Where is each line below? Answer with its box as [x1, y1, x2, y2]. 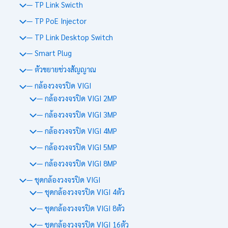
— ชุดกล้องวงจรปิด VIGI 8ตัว [36, 203, 125, 213]
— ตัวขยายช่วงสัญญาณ [26, 64, 96, 74]
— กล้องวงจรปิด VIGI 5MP [36, 141, 117, 152]
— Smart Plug [26, 48, 72, 58]
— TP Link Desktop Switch [26, 32, 113, 42]
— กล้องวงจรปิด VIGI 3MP [36, 109, 117, 119]
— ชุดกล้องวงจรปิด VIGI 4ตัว [36, 187, 125, 197]
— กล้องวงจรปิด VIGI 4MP [36, 125, 117, 135]
